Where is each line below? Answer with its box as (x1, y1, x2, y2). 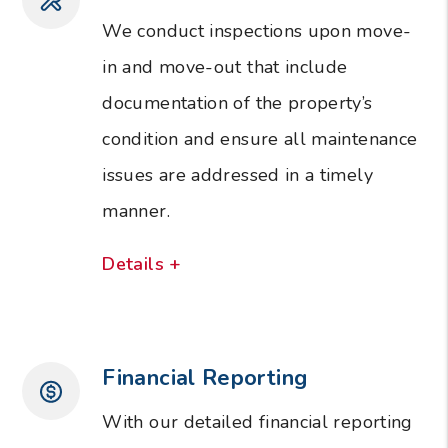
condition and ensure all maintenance (102, 126, 418, 151)
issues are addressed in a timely (102, 162, 373, 187)
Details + (102, 251, 182, 276)
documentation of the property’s (102, 90, 373, 115)
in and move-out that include (102, 54, 348, 79)
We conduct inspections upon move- (102, 18, 412, 43)
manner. (102, 198, 170, 223)
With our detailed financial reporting (102, 409, 413, 434)
